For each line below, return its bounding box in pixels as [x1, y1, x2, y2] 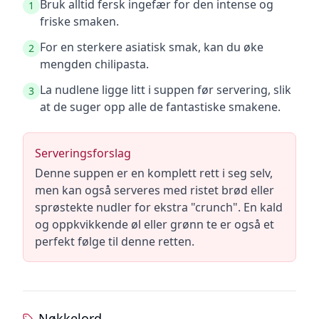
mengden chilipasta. [40, 56, 149, 72]
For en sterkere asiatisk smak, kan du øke [40, 39, 263, 55]
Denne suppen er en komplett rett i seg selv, [35, 165, 273, 181]
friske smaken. [40, 14, 119, 29]
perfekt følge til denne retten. [35, 234, 194, 249]
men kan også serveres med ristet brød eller [35, 182, 274, 198]
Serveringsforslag [35, 145, 131, 161]
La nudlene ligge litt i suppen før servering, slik [40, 82, 291, 98]
